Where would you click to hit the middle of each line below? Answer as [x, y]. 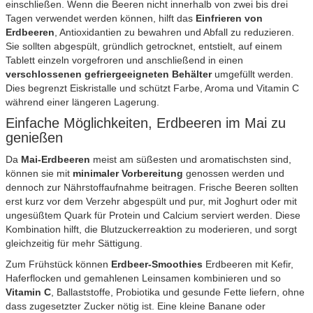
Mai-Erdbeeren [56, 159]
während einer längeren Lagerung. [82, 102]
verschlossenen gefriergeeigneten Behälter [109, 74]
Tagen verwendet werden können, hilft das [101, 18]
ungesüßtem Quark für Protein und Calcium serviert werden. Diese [153, 215]
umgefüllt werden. [253, 74]
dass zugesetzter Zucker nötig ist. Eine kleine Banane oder [136, 306]
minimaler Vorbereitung [128, 173]
